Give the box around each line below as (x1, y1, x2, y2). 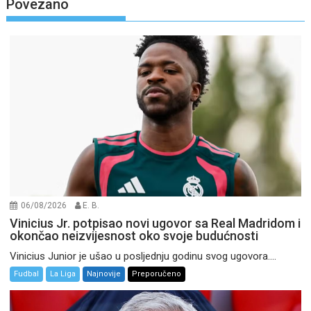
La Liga (50, 269, 76, 278)
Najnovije (87, 269, 121, 278)
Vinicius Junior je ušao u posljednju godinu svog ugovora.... (10, 250, 277, 262)
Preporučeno (132, 269, 182, 278)
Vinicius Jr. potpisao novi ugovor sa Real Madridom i (10, 216, 301, 230)
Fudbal (14, 269, 40, 278)
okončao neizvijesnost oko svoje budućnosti (10, 228, 259, 243)
